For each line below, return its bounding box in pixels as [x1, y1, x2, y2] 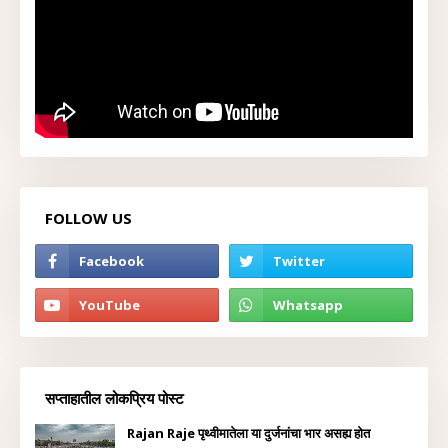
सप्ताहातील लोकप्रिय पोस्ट [45, 388, 184, 408]
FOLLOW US [45, 208, 132, 228]
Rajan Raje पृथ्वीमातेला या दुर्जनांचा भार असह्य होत [127, 424, 370, 442]
